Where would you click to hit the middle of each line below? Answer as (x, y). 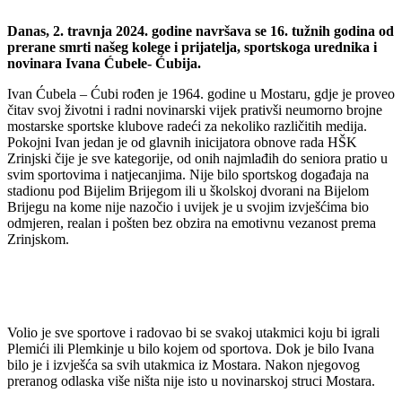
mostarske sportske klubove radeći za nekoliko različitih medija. (187, 126)
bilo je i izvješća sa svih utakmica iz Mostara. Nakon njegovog (184, 364)
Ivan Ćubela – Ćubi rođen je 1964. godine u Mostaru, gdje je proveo (201, 93)
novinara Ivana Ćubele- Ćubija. (104, 63)
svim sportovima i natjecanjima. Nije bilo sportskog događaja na (188, 174)
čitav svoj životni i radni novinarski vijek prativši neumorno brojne (195, 109)
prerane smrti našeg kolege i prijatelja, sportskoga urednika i (192, 47)
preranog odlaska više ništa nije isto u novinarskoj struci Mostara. (191, 380)
